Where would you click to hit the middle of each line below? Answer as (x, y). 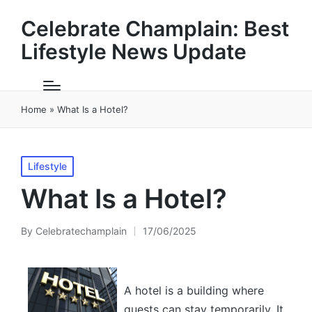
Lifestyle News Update (134, 52)
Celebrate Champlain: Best (155, 29)
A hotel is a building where (194, 290)
